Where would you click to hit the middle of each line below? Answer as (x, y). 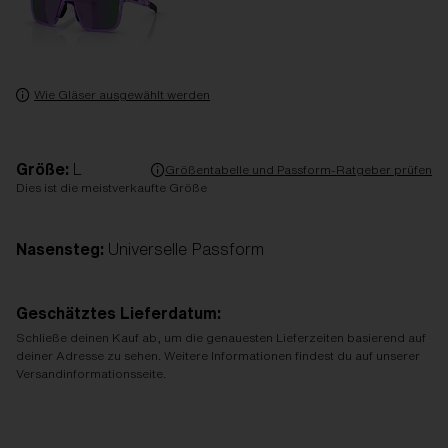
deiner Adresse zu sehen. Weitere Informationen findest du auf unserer (218, 355)
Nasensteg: (62, 249)
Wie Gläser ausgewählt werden (122, 94)
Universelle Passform (186, 249)
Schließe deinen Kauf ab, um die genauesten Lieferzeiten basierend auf (221, 337)
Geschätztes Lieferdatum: (118, 313)
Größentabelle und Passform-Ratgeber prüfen (298, 169)
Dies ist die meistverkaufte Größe (111, 187)
